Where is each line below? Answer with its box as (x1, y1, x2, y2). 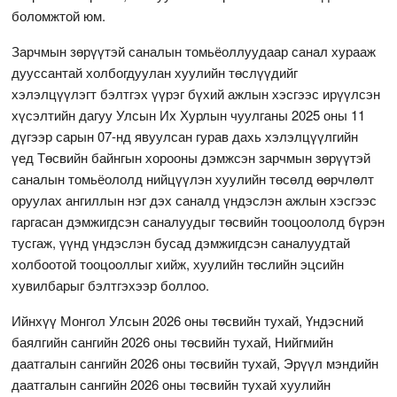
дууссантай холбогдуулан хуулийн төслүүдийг (12, 62, 299, 82)
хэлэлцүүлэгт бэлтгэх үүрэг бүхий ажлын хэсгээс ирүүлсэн (12, 83, 381, 103)
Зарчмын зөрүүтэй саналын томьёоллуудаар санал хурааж (12, 41, 377, 60)
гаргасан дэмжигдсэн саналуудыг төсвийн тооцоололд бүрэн (12, 211, 385, 230)
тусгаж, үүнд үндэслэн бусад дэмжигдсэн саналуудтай (12, 232, 351, 252)
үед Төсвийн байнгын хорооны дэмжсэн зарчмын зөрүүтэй (12, 147, 371, 167)
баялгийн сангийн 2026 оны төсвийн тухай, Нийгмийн (12, 331, 334, 351)
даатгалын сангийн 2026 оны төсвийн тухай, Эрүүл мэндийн (12, 353, 379, 372)
